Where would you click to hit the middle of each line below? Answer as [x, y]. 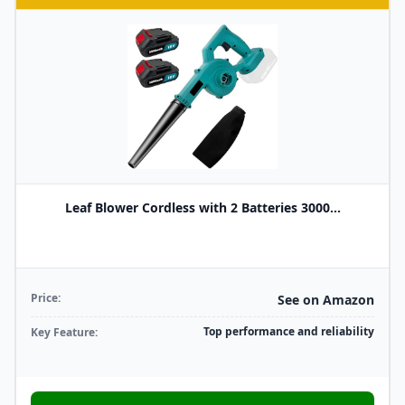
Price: [46, 298]
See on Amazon [326, 300]
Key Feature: [64, 332]
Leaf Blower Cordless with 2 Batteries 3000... [202, 207]
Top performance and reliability [289, 331]
